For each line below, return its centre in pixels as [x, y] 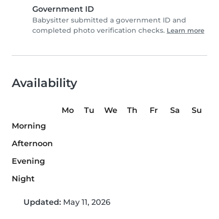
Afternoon [32, 144]
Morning [29, 126]
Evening [28, 161]
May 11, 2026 [86, 202]
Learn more [186, 31]
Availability [44, 83]
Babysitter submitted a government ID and [109, 20]
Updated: [42, 202]
